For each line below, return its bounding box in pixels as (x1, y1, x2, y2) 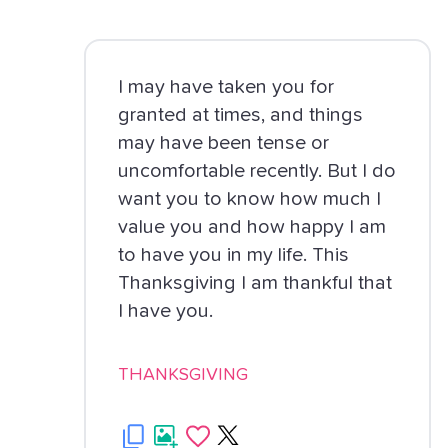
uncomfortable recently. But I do (118, 161, 397, 181)
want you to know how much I (118, 189, 382, 209)
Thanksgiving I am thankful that (118, 273, 393, 293)
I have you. (118, 301, 214, 321)
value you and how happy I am (118, 217, 387, 237)
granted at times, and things (118, 105, 364, 125)
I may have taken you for (118, 77, 335, 97)
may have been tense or (118, 133, 330, 153)
